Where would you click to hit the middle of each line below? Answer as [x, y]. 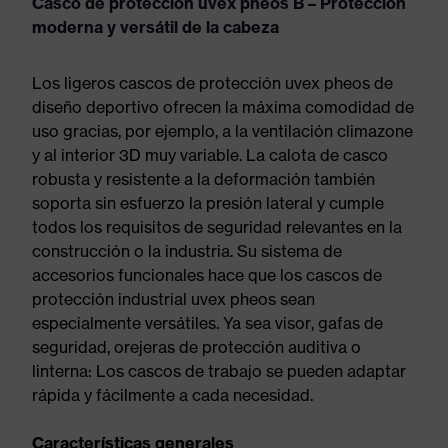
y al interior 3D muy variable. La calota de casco [210, 155]
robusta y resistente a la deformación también [203, 179]
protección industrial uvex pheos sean [173, 299]
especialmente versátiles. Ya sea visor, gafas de [207, 323]
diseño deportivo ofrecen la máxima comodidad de [223, 107]
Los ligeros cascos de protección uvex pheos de [212, 83]
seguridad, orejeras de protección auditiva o [196, 347]
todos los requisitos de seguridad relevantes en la [217, 227]
